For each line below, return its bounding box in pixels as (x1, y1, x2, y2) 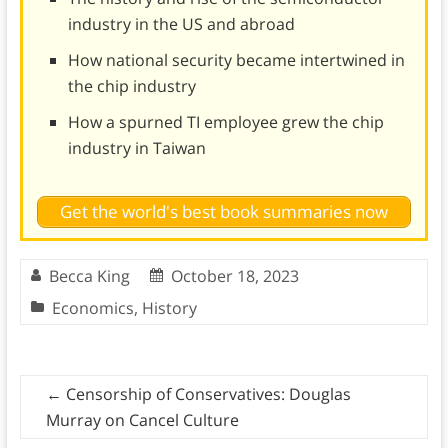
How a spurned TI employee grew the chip (67, 110, 384, 133)
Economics (51, 297, 134, 320)
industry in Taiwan (67, 136, 206, 159)
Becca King (48, 265, 130, 288)
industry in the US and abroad (67, 12, 295, 35)
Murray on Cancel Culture (45, 409, 239, 432)
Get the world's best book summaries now (59, 200, 388, 224)
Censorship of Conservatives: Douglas (61, 383, 351, 406)
